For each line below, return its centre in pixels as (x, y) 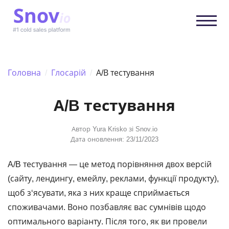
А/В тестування (123, 73)
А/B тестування (114, 105)
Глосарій (68, 73)
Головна (24, 73)
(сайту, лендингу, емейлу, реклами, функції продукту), (113, 178)
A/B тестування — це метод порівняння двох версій (110, 164)
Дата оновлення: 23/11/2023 (114, 139)
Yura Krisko (110, 129)
